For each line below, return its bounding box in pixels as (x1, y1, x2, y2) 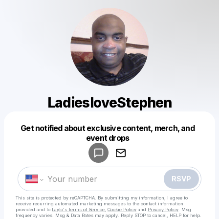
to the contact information (127, 201, 183, 206)
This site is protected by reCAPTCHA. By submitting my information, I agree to (16, 195, 188, 200)
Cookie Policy (108, 207, 136, 212)
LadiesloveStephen (47, 94, 172, 111)
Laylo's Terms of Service (52, 207, 105, 212)
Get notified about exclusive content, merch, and (21, 123, 195, 133)
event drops (86, 133, 130, 143)
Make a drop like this (73, 141, 153, 151)
